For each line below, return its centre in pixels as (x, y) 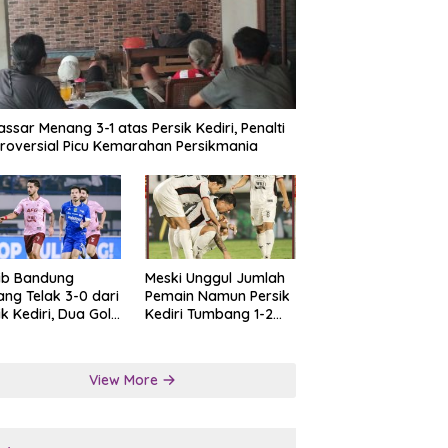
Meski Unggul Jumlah (214, 278)
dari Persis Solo (196, 332)
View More (126, 380)
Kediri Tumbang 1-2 (208, 314)
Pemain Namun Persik (217, 296)
